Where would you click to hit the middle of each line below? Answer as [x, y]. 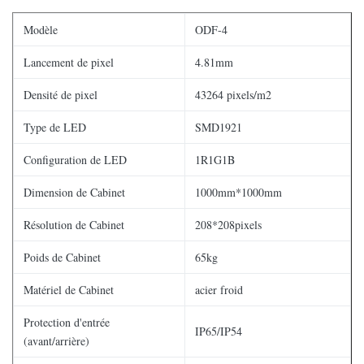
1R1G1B [215, 160]
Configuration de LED [75, 160]
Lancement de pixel [69, 62]
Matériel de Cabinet [69, 290]
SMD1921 [219, 127]
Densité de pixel [61, 95]
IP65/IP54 [219, 331]
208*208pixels [228, 225]
